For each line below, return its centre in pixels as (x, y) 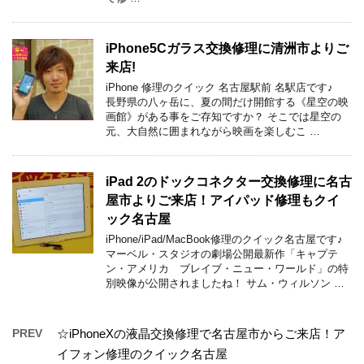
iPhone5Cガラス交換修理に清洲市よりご (227, 48)
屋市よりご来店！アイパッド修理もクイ (223, 200)
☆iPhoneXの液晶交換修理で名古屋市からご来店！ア (201, 333)
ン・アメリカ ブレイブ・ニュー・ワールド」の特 (227, 268)
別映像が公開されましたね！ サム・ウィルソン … (225, 283)
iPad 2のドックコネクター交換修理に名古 (229, 181)
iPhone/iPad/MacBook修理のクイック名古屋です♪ (224, 239)
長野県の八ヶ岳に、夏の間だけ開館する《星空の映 (227, 102)
